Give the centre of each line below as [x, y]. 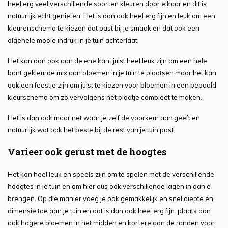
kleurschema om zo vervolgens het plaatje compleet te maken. [105, 97]
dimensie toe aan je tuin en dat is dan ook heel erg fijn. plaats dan [109, 211]
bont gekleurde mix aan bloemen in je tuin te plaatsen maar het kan [112, 73]
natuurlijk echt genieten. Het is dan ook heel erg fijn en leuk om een [111, 16]
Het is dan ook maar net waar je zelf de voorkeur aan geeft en [104, 118]
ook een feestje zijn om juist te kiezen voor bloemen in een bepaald [112, 85]
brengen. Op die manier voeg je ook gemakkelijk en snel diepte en [110, 199]
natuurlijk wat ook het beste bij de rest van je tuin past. [91, 130]
